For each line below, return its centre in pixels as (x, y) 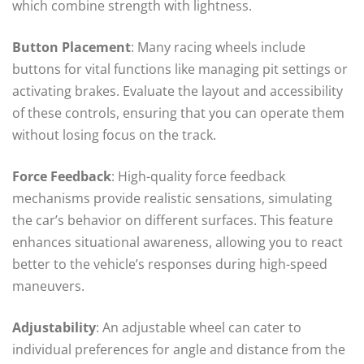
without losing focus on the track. (114, 134)
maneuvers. (48, 286)
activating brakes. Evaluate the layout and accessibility (178, 91)
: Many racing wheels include (218, 47)
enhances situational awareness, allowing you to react (178, 242)
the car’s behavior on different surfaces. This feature (173, 220)
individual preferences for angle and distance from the (179, 349)
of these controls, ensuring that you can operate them (178, 113)
